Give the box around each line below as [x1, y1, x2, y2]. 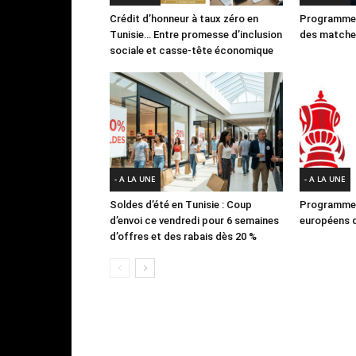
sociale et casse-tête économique [110, 44, 273, 56]
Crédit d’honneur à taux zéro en [110, 12, 258, 25]
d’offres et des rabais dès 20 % [110, 230, 257, 242]
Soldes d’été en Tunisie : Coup [110, 198, 252, 211]
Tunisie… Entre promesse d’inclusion [110, 28, 282, 41]
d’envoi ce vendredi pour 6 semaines [110, 214, 279, 226]
